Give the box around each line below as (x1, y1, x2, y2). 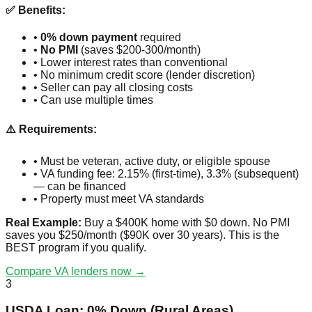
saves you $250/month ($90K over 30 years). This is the (6, 228, 279, 241)
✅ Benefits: (6, 3, 65, 16)
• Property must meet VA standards (33, 192, 204, 205)
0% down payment (40, 31, 137, 44)
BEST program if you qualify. (6, 241, 146, 253)
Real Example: (6, 216, 81, 228)
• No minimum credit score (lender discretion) (33, 69, 255, 81)
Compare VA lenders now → (6, 265, 146, 277)
